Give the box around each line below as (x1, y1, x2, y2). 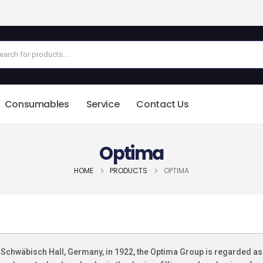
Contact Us (136, 97, 189, 111)
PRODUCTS (110, 166, 147, 176)
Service (86, 97, 120, 111)
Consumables (4, 97, 69, 111)
